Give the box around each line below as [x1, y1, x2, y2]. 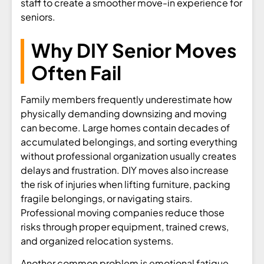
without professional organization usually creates [21, 149, 236, 162]
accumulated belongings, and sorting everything [21, 135, 237, 148]
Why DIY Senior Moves [31, 38, 236, 62]
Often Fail [31, 60, 121, 84]
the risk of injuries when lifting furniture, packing [21, 177, 230, 190]
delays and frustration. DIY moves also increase [21, 163, 229, 176]
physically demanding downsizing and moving [21, 107, 227, 120]
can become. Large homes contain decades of [21, 121, 230, 134]
